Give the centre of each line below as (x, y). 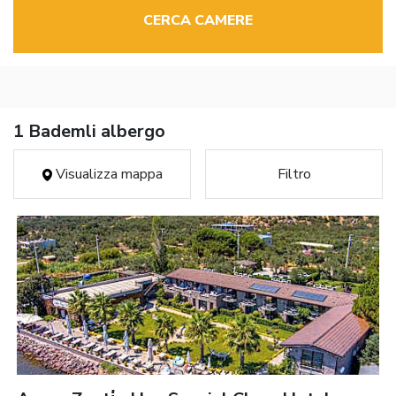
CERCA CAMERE (198, 21)
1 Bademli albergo (89, 132)
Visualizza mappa (107, 175)
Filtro (294, 175)
